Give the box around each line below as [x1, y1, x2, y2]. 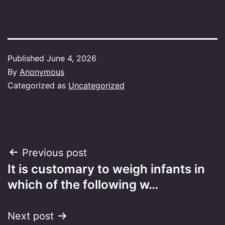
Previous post [22, 146, 87, 159]
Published [8, 53, 47, 63]
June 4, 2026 [47, 53, 96, 63]
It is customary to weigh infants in [8, 161, 205, 176]
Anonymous [20, 66, 64, 77]
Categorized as [8, 80, 68, 90]
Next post [8, 209, 54, 222]
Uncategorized [68, 80, 125, 90]
